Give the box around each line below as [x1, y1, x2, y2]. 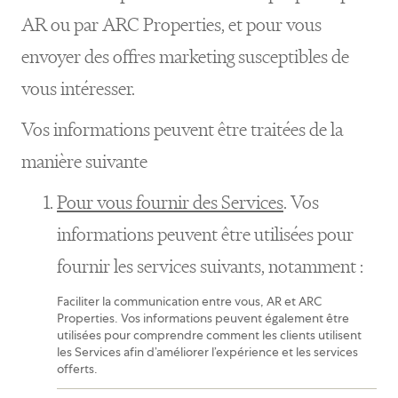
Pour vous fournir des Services [57, 190, 283, 214]
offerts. [57, 361, 98, 377]
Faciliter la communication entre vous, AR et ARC [57, 293, 322, 309]
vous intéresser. [21, 76, 135, 100]
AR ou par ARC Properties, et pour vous [21, 12, 322, 36]
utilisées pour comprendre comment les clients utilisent [57, 327, 362, 343]
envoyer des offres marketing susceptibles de [21, 44, 349, 68]
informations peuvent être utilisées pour [57, 222, 354, 246]
